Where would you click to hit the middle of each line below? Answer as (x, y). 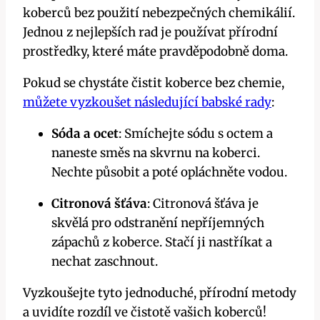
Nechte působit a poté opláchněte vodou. (169, 172)
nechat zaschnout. (105, 262)
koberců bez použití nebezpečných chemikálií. (159, 13)
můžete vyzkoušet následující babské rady (147, 102)
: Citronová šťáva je (203, 204)
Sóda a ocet (85, 134)
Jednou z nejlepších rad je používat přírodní (150, 32)
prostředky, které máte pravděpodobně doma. (155, 52)
